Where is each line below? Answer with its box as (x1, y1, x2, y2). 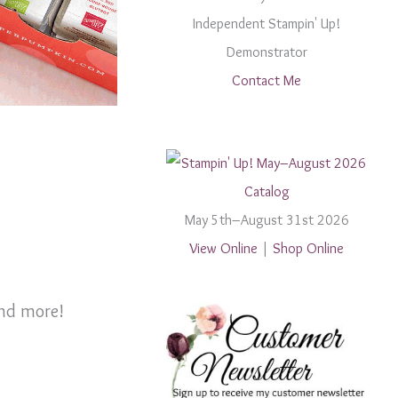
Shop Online (273, 239, 345, 257)
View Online (189, 239, 259, 257)
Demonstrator (226, 44, 307, 61)
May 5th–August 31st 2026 (184, 211, 349, 228)
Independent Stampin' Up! (193, 15, 341, 33)
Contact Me (232, 72, 302, 90)
